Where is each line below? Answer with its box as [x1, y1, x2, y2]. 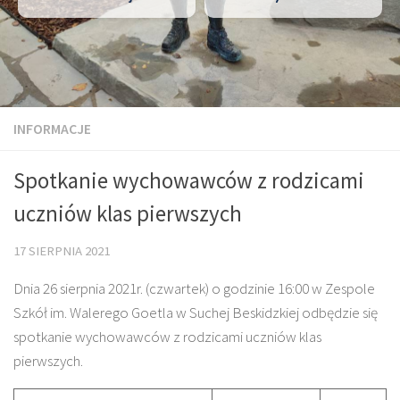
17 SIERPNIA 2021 [13, 243, 110, 259]
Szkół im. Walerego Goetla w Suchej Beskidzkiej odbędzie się [13, 302, 378, 322]
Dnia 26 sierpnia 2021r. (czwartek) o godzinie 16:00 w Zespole [13, 278, 375, 298]
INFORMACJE [13, 120, 91, 137]
